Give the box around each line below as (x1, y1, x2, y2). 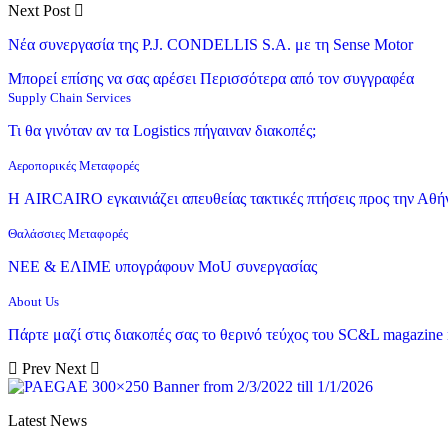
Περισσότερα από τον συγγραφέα (200, 69, 414, 87)
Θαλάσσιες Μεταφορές (8, 225, 128, 241)
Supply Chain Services (8, 89, 131, 105)
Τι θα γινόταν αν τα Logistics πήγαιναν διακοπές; (8, 121, 316, 139)
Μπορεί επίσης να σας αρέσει (8, 69, 196, 87)
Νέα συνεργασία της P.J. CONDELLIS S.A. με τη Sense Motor (8, 35, 413, 53)
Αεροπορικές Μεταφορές (8, 157, 139, 173)
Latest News (8, 411, 87, 429)
